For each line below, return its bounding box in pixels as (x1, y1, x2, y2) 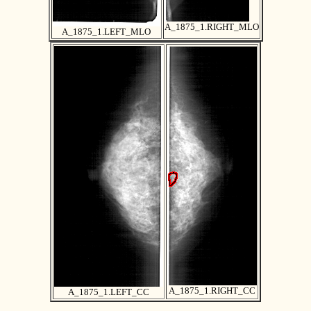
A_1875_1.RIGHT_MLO (164, 22, 259, 33)
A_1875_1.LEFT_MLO (62, 26, 151, 37)
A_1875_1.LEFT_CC (68, 287, 149, 298)
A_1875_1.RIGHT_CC (169, 285, 255, 296)
